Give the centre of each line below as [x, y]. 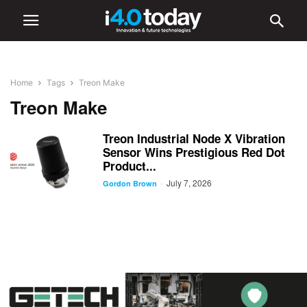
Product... [130, 166]
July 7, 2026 [189, 183]
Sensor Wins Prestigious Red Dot [194, 152]
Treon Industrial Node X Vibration [194, 138]
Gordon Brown [130, 183]
